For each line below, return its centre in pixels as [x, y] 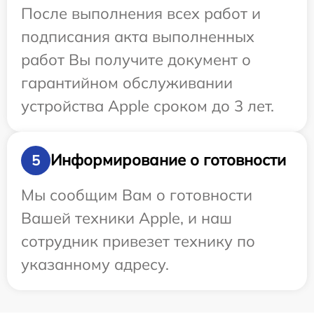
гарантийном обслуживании [127, 82]
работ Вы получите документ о [136, 59]
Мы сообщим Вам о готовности [137, 194]
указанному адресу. [95, 264]
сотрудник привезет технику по [138, 241]
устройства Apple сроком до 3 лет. [148, 105]
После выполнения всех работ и [141, 13]
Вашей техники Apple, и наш [127, 218]
